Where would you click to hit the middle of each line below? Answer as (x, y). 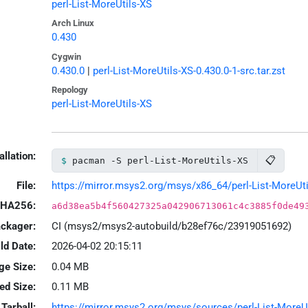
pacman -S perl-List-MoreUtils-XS (160, 160)
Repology (69, 90)
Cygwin (66, 56)
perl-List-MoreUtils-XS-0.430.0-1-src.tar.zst (189, 70)
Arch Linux (73, 23)
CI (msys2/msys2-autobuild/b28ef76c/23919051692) (171, 226)
